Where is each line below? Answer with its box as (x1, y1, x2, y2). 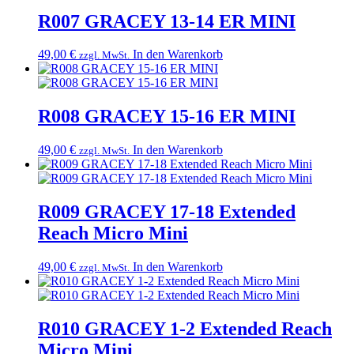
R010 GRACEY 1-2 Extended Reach (38, 318, 332, 339)
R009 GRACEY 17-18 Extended (38, 201, 296, 223)
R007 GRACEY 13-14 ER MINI (38, 10, 296, 32)
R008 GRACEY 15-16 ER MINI (38, 106, 296, 127)
